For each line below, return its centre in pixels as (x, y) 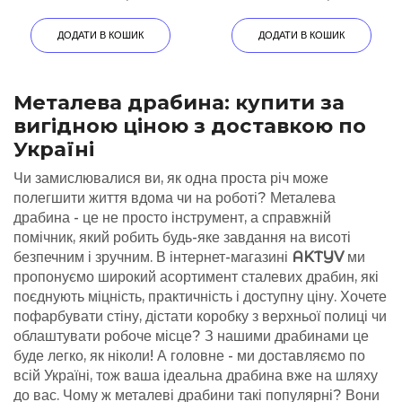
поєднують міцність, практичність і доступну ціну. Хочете (200, 297)
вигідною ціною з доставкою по (190, 125)
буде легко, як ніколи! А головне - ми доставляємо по (189, 356)
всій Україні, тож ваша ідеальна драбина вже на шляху (196, 376)
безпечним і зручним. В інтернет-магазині (153, 258)
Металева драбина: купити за (179, 102)
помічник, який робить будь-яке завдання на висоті (182, 238)
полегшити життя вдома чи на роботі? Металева (175, 198)
